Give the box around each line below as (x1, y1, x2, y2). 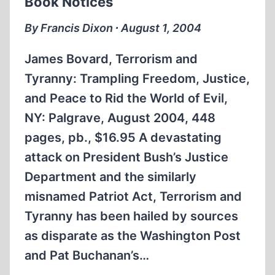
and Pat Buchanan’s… (25, 248, 149, 263)
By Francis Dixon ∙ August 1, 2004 (25, 21, 201, 34)
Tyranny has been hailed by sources (25, 209, 238, 223)
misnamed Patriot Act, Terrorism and (25, 189, 242, 204)
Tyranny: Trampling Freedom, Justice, (25, 71, 250, 86)
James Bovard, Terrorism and (25, 52, 198, 66)
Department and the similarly (25, 169, 196, 184)
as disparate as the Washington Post (25, 228, 241, 243)
